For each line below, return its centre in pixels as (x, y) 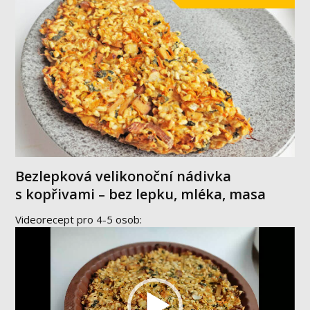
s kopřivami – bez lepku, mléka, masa (141, 194)
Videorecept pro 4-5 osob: (79, 220)
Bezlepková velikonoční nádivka (124, 176)
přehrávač (39, 249)
